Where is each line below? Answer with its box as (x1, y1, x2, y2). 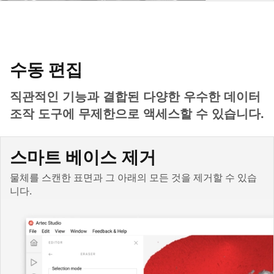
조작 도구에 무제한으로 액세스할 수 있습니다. (10, 107, 264, 121)
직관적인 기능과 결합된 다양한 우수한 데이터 (10, 90, 261, 104)
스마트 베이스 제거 (10, 148, 156, 168)
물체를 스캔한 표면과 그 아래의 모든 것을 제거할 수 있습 (10, 172, 257, 183)
